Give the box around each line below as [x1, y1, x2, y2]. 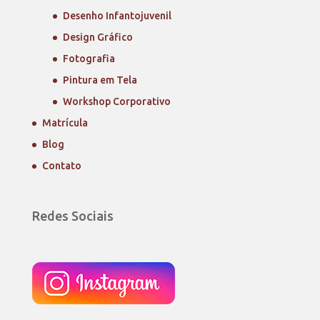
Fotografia [62, 53, 115, 65]
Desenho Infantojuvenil [62, 10, 171, 22]
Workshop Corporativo [62, 96, 171, 108]
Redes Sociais [31, 208, 114, 223]
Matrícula [41, 117, 88, 129]
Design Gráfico [62, 31, 133, 44]
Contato [41, 160, 81, 172]
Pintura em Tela [62, 74, 137, 86]
